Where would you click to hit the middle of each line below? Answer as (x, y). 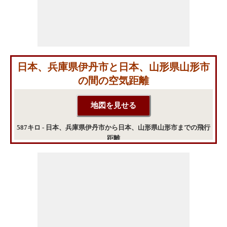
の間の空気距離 (113, 80)
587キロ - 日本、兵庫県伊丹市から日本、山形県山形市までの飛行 (113, 127)
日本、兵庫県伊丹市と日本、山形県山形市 (113, 67)
